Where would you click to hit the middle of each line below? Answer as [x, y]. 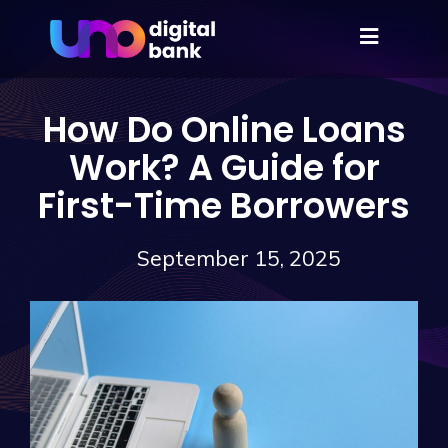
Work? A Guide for [224, 167]
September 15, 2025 [239, 258]
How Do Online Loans [224, 129]
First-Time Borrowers [224, 205]
